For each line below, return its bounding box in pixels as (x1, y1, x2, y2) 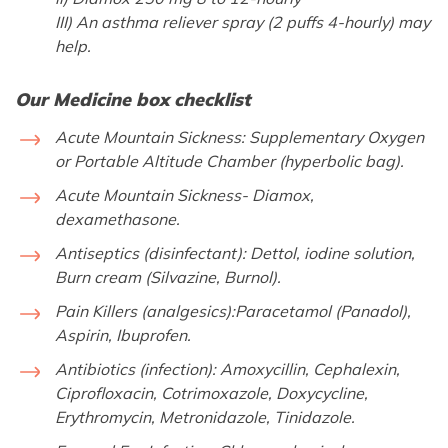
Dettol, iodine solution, (246, 242, 415, 263)
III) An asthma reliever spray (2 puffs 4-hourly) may (55, 11, 430, 32)
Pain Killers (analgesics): (55, 300, 235, 321)
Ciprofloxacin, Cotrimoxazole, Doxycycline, (55, 382, 368, 403)
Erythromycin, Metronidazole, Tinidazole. (55, 406, 355, 427)
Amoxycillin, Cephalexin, (216, 358, 400, 379)
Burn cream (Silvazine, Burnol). (55, 266, 281, 287)
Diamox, (252, 184, 314, 205)
